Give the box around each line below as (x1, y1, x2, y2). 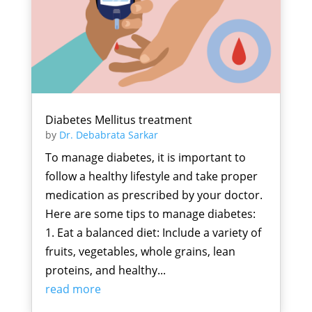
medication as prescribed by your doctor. (45, 187, 263, 203)
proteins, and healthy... (45, 263, 166, 279)
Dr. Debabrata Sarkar (58, 128, 158, 142)
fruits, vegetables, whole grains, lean (45, 244, 235, 260)
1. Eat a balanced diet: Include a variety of (45, 225, 261, 241)
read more (45, 281, 101, 297)
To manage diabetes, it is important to (45, 150, 246, 166)
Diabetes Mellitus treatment (45, 112, 192, 128)
